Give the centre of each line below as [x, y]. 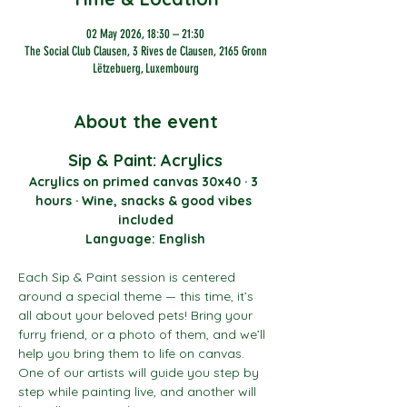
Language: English [145, 238]
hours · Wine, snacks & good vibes [145, 200]
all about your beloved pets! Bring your [137, 315]
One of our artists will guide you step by [140, 372]
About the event [145, 121]
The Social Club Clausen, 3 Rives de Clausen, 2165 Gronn [145, 51]
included [145, 219]
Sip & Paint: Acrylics [145, 160]
